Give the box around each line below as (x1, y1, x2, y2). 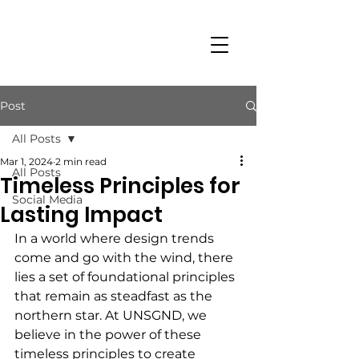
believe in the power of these (14, 327, 204, 342)
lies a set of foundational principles (14, 269, 238, 284)
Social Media (12, 192, 83, 207)
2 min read (55, 155, 107, 167)
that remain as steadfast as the (14, 288, 216, 304)
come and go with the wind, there (14, 250, 236, 265)
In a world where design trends (14, 231, 217, 246)
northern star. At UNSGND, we (14, 308, 210, 323)
